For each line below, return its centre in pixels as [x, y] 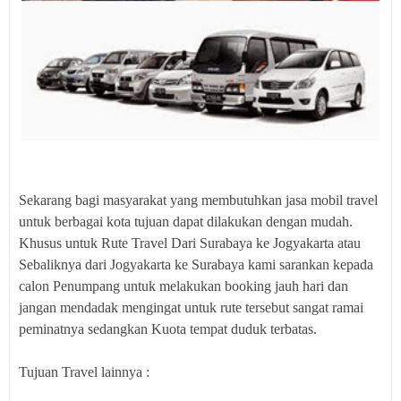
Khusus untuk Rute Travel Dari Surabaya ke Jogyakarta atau [190, 243]
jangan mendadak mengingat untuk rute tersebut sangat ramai [191, 307]
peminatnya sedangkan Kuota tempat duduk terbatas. [168, 329]
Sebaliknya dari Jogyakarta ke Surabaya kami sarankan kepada [196, 264]
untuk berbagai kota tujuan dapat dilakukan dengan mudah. [186, 222]
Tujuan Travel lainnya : [84, 372]
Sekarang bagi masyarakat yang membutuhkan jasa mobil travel [198, 200]
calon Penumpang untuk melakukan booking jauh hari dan [183, 286]
